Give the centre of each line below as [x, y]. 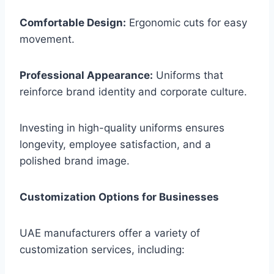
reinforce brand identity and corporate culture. [133, 92]
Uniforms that [188, 76]
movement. [47, 39]
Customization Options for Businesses [119, 197]
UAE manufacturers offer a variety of [110, 233]
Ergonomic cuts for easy [187, 23]
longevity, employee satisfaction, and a [115, 145]
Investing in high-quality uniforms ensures [122, 128]
